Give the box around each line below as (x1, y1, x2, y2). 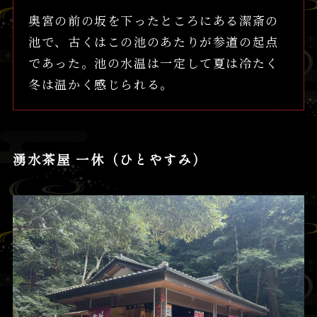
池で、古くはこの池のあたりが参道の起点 (28, 32, 279, 50)
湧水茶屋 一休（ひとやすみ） (12, 149, 207, 169)
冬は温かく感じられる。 (28, 74, 173, 93)
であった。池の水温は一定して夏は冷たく (28, 53, 279, 71)
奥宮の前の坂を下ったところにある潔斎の (28, 11, 279, 29)
